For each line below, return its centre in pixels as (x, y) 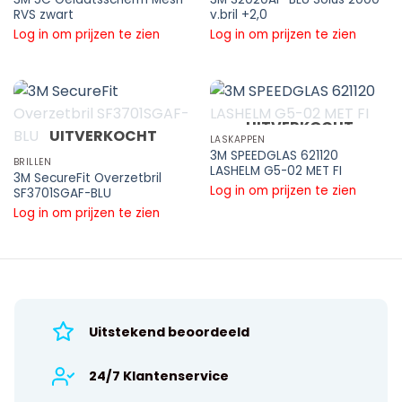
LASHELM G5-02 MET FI (275, 170)
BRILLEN (32, 162)
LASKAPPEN (237, 139)
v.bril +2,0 (238, 15)
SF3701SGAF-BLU (62, 193)
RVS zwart (43, 15)
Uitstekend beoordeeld (169, 332)
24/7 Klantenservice (158, 376)
